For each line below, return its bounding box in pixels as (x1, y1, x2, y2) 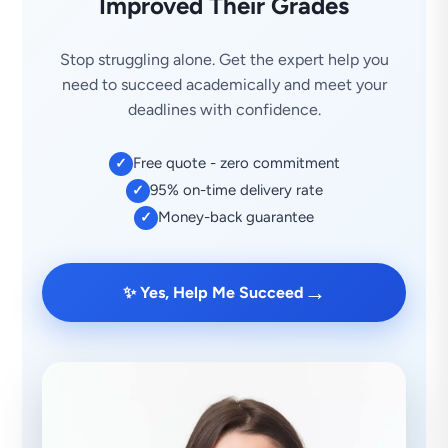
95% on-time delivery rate (149, 181, 323, 199)
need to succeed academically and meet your (61, 75, 387, 94)
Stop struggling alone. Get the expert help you (59, 50, 389, 69)
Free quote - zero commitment (132, 154, 340, 172)
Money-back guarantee (158, 208, 314, 226)
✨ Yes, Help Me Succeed (122, 283, 304, 302)
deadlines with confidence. (127, 100, 321, 119)
